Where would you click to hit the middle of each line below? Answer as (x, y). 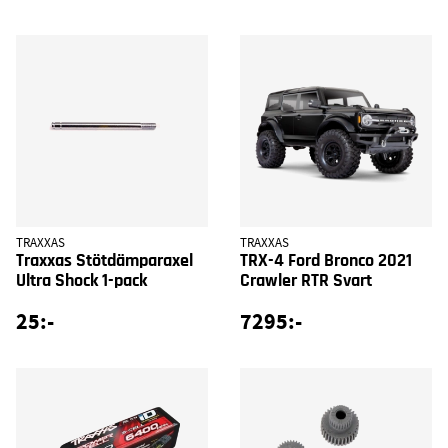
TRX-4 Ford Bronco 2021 (326, 260)
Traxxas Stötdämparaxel (104, 260)
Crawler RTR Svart (306, 280)
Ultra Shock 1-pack (81, 280)
